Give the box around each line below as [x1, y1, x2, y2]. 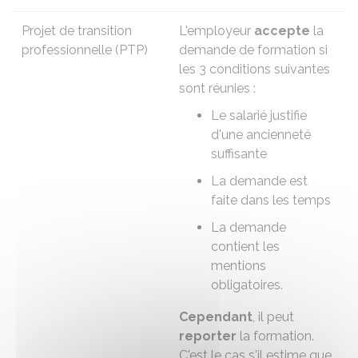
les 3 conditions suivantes [179, 62, 330, 77]
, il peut [253, 309, 294, 324]
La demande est [211, 173, 308, 189]
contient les [211, 239, 280, 254]
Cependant [179, 309, 253, 324]
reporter [179, 328, 237, 344]
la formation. [237, 328, 314, 344]
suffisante [211, 146, 267, 161]
